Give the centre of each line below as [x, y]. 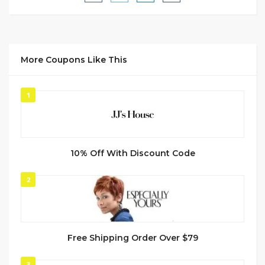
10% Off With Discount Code [132, 153]
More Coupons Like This [74, 60]
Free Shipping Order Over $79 [132, 238]
